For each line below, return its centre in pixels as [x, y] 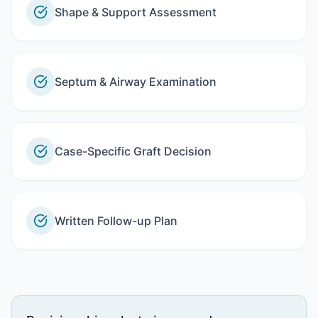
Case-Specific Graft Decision [133, 151]
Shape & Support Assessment [136, 12]
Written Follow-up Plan [116, 221]
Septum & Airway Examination [136, 82]
